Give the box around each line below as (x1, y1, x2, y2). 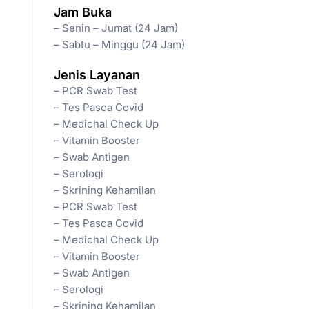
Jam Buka (54, 4, 112, 19)
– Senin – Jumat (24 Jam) (54, 21, 178, 34)
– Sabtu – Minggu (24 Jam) (54, 37, 185, 51)
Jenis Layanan (54, 67, 140, 82)
